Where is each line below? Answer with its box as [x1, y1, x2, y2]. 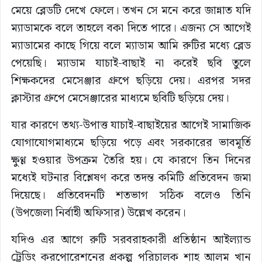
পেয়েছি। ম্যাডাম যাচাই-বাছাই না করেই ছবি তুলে [11, 54, 251, 73]
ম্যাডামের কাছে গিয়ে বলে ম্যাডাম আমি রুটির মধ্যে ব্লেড [11, 36, 251, 55]
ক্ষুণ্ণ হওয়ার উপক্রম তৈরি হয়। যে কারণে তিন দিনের [11, 151, 251, 170]
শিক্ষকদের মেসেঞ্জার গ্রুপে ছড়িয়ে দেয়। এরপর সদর [11, 71, 251, 90]
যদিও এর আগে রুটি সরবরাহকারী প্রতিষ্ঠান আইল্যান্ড [11, 230, 251, 249]
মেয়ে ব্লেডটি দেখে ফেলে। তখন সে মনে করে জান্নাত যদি [11, 1, 251, 20]
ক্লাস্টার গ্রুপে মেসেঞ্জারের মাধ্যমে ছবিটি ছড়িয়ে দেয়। [11, 89, 229, 108]
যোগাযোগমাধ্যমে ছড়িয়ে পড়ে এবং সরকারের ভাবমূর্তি [11, 133, 251, 152]
